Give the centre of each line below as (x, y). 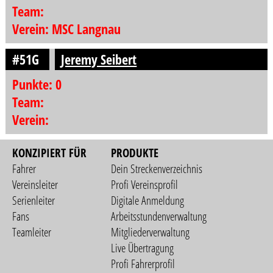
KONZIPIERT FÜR (50, 153)
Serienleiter (34, 200)
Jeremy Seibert (99, 60)
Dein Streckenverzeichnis (157, 168)
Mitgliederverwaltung (151, 232)
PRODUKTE (135, 153)
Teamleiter (32, 232)
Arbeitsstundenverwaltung (159, 216)
